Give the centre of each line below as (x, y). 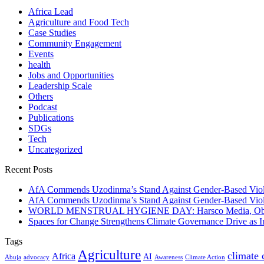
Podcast (43, 107)
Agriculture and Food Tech (79, 22)
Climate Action (205, 257)
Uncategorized (55, 149)
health (39, 64)
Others (41, 96)
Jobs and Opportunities (71, 75)
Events (41, 54)
